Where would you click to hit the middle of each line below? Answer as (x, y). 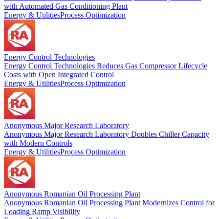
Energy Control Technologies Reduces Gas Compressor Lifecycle (106, 66)
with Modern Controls (38, 143)
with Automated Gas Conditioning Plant (66, 6)
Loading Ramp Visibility (42, 211)
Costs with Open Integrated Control (59, 74)
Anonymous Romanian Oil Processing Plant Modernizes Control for (109, 202)
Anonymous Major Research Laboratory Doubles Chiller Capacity (107, 134)
